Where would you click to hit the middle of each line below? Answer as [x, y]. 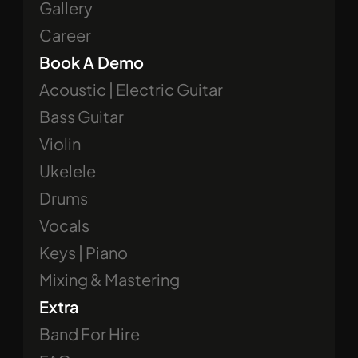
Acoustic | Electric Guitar [131, 89]
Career [65, 35]
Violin [60, 143]
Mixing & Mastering [109, 279]
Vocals [64, 225]
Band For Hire [89, 334]
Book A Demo [91, 62]
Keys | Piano [84, 252]
